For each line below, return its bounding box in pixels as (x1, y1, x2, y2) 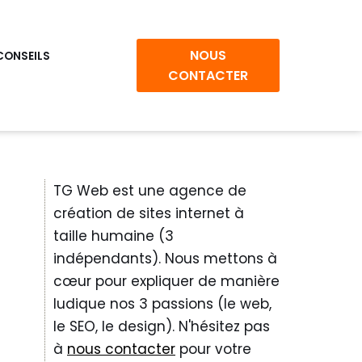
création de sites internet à (53, 204, 244, 223)
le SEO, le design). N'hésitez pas (53, 317, 270, 336)
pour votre (175, 339, 251, 359)
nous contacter (67, 339, 175, 359)
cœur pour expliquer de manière (53, 271, 280, 291)
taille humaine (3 (53, 226, 174, 246)
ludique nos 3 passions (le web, (53, 294, 271, 314)
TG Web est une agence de (53, 181, 246, 200)
